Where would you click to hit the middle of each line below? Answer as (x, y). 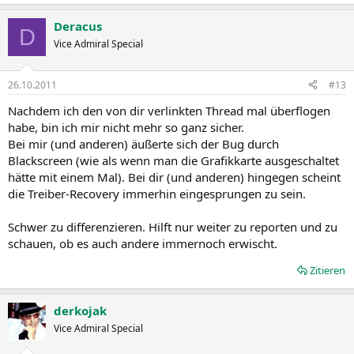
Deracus (78, 26)
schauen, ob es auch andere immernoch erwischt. (143, 243)
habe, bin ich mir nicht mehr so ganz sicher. (126, 127)
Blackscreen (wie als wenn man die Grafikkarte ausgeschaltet (173, 160)
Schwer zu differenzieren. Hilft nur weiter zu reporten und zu (173, 226)
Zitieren (328, 270)
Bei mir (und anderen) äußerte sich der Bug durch (143, 143)
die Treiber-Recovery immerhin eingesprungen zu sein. (157, 193)
